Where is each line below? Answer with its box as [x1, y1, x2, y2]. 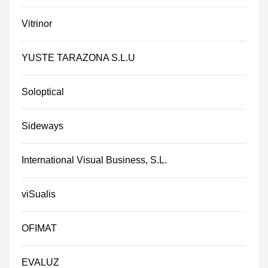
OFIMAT [22, 223, 57, 233]
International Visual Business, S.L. [22, 155, 167, 165]
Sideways [22, 121, 63, 131]
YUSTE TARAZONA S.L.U [22, 53, 135, 63]
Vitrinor [22, 19, 52, 29]
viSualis [22, 189, 56, 199]
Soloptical [22, 87, 64, 97]
